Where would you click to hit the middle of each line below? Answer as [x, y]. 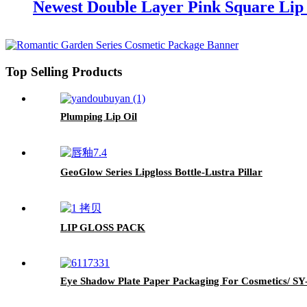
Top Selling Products [64, 72]
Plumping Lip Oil [99, 116]
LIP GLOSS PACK [103, 227]
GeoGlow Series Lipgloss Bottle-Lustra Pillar [161, 172]
